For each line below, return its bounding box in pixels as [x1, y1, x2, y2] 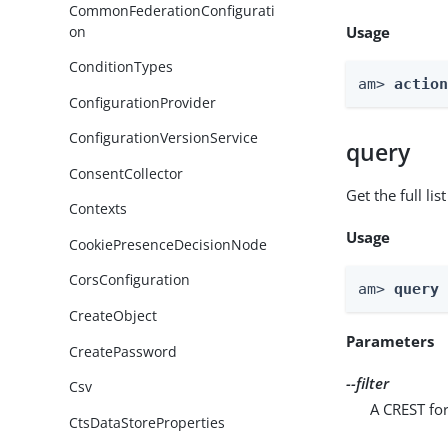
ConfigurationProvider [69, 92, 217, 112]
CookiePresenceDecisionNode [69, 234, 268, 254]
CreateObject [69, 306, 158, 326]
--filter [346, 372, 390, 393]
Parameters [346, 330, 435, 351]
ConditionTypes [69, 57, 174, 77]
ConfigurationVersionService [69, 128, 259, 148]
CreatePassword [69, 341, 178, 361]
